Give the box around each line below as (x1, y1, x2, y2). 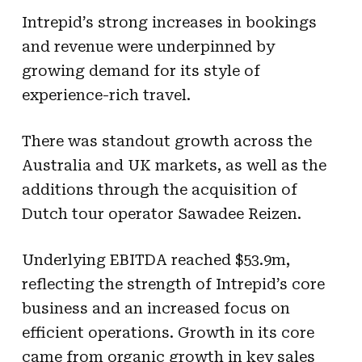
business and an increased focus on (21, 299, 290, 317)
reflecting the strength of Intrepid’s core (21, 275, 325, 293)
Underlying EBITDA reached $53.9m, (21, 250, 290, 268)
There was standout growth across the (21, 132, 312, 149)
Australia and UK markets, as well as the (21, 156, 326, 174)
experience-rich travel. (21, 86, 191, 103)
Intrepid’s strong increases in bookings (21, 13, 317, 31)
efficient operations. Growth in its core (21, 323, 314, 341)
